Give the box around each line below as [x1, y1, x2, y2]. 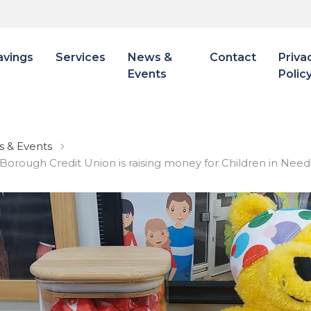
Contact [209, 51, 256, 64]
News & [128, 51, 172, 64]
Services [56, 51, 106, 64]
